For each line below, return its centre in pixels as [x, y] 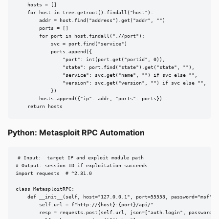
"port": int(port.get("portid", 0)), [90, 60]
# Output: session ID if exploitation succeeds [82, 166]
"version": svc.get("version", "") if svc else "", [111, 83]
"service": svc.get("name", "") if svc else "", [107, 75]
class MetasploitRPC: [45, 189]
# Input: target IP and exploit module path [80, 158]
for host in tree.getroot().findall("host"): [85, 13]
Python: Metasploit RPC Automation [76, 132]
